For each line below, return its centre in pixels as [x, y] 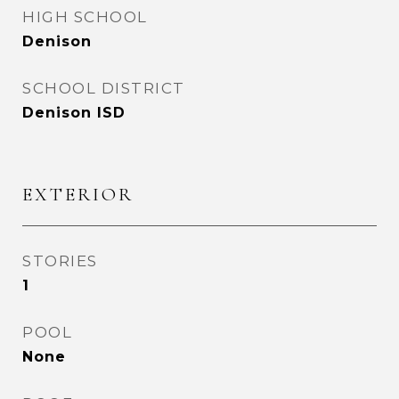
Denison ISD [74, 113]
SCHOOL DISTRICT [104, 88]
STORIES [60, 261]
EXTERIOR [78, 195]
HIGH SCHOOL [85, 17]
